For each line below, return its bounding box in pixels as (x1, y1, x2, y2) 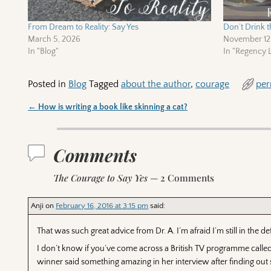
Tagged (89, 78, 119, 90)
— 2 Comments (148, 171, 215, 184)
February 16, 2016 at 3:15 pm (56, 201, 149, 210)
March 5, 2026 (28, 34, 81, 44)
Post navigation (28, 109, 120, 127)
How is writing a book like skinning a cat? (36, 102, 188, 112)
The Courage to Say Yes (53, 171, 148, 184)
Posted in (28, 78, 67, 90)
